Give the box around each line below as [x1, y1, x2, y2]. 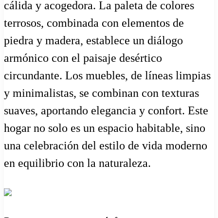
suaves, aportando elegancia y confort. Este [4, 104, 208, 117]
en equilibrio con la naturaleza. [4, 156, 151, 169]
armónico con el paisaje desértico [4, 51, 162, 64]
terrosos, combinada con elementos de [4, 16, 184, 29]
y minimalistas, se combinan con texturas [4, 86, 199, 99]
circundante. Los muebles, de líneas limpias [4, 69, 211, 82]
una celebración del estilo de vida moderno [4, 139, 207, 152]
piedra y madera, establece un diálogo [4, 34, 183, 47]
